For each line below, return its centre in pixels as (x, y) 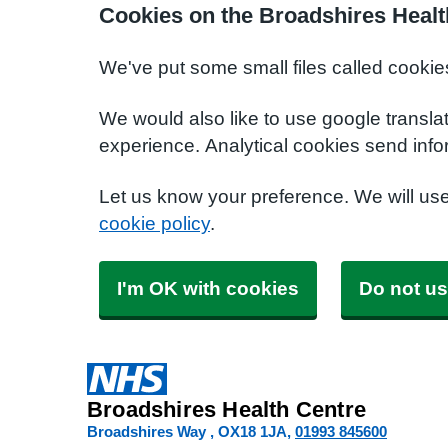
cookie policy (154, 223)
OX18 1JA (252, 431)
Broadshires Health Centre (226, 409)
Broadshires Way (148, 431)
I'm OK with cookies (208, 288)
